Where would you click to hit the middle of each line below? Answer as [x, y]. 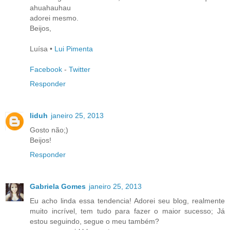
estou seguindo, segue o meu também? [94, 222]
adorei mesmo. [54, 18]
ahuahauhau [50, 8]
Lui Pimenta [74, 49]
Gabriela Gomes [58, 187]
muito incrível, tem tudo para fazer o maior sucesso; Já [127, 211]
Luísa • [42, 49]
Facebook [46, 70]
